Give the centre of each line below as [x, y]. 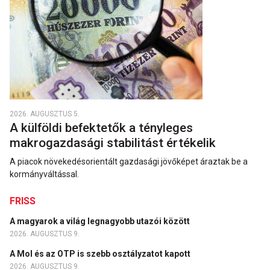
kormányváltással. [44, 174]
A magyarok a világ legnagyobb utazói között [101, 221]
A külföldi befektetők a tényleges [101, 128]
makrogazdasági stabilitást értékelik [114, 143]
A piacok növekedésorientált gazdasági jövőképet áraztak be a [129, 162]
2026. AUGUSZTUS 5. [45, 114]
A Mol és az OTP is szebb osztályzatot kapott [101, 254]
